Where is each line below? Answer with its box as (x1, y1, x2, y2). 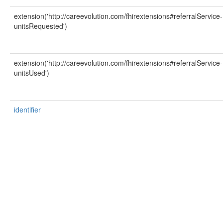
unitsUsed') (14, 68, 49, 78)
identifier (14, 105, 41, 114)
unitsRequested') (14, 21, 67, 31)
